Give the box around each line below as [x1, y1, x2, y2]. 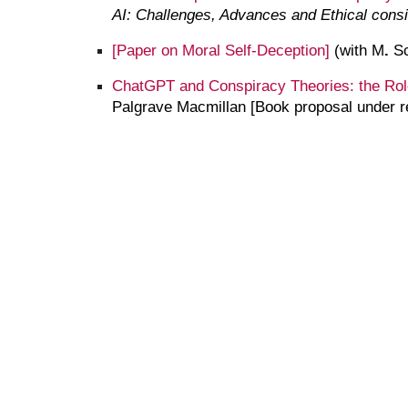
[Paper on [111, 40, 182, 59]
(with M [329, 40, 384, 59]
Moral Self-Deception [181, 40, 325, 59]
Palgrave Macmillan [111, 97, 246, 116]
